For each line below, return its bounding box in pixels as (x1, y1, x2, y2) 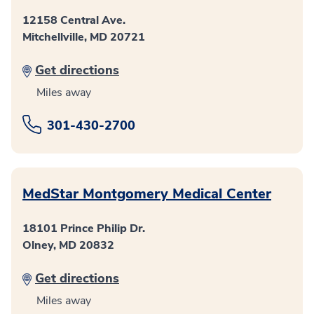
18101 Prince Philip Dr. (22, 221, 145, 236)
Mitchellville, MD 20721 (22, 29, 145, 45)
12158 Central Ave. (22, 13, 125, 28)
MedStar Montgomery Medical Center (22, 184, 271, 203)
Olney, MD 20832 (22, 238, 114, 253)
